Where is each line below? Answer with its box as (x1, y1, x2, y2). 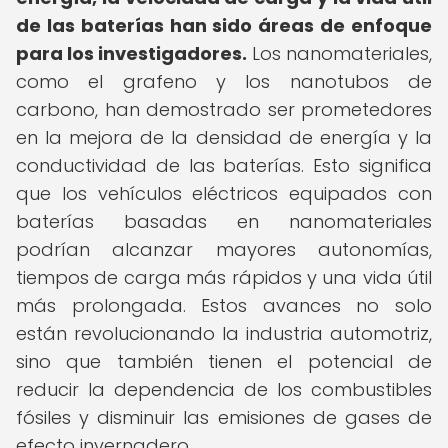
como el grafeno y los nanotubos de (16, 69, 432, 94)
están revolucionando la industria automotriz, (16, 321, 432, 346)
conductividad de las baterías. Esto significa (16, 153, 432, 178)
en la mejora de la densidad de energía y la (16, 125, 432, 150)
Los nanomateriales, (247, 41, 432, 66)
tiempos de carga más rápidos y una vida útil (16, 265, 432, 290)
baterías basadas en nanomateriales (16, 209, 432, 234)
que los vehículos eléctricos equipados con (16, 181, 432, 206)
